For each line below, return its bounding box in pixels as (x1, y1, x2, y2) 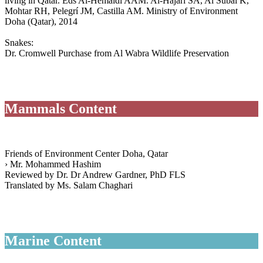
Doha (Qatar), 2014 (5, 16, 77, 27)
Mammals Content (5, 101, 117, 117)
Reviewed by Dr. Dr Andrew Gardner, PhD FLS (5, 169, 186, 180)
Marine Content (5, 232, 102, 248)
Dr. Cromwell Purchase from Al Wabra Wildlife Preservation (5, 48, 229, 59)
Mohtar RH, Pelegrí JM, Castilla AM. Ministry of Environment (5, 6, 238, 16)
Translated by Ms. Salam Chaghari (5, 180, 133, 190)
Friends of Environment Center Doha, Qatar (5, 148, 168, 159)
